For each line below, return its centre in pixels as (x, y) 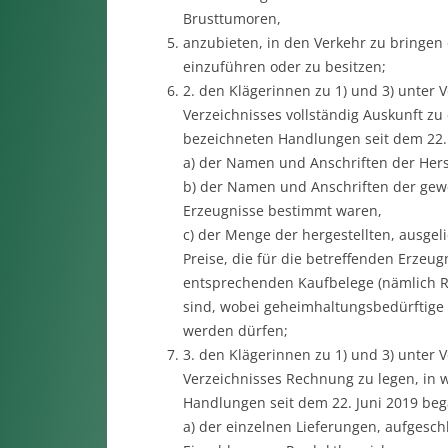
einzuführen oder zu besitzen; (284, 66)
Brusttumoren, (231, 18)
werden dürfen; (235, 330)
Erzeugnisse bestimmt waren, (282, 210)
